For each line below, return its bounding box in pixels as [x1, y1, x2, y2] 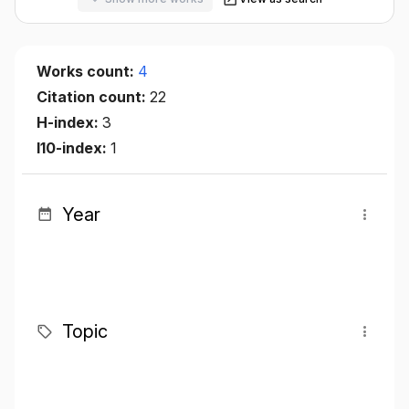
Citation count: [37, 87, 150, 106]
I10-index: [37, 138, 110, 157]
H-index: [37, 112, 102, 131]
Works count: [37, 61, 138, 80]
